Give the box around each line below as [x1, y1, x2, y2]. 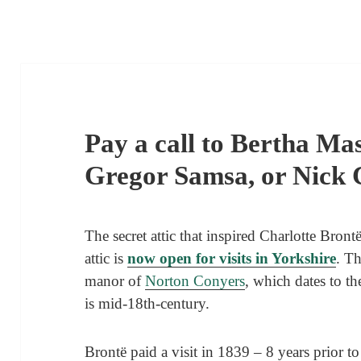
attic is [85, 249, 128, 267]
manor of [85, 272, 146, 289]
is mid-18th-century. [85, 294, 210, 312]
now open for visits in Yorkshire [127, 249, 337, 267]
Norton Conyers [145, 272, 246, 289]
